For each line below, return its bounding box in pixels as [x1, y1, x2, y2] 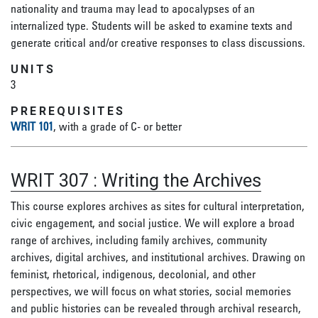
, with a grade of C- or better [53, 119, 182, 133]
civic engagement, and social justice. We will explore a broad [11, 216, 295, 230]
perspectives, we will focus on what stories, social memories [11, 284, 291, 298]
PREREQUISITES [11, 104, 126, 118]
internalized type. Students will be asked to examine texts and [11, 18, 292, 33]
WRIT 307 [11, 170, 89, 191]
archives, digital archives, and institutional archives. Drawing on [11, 250, 305, 264]
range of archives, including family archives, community [11, 233, 267, 247]
